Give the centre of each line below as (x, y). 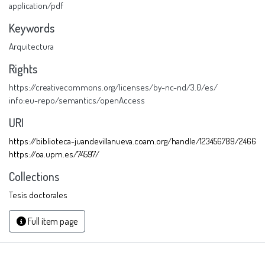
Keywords (32, 28)
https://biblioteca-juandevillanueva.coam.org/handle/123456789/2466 (132, 141)
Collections (34, 176)
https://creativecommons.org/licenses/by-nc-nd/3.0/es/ (113, 87)
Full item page (52, 221)
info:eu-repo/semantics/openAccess (77, 100)
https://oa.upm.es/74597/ (54, 154)
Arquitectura (31, 46)
